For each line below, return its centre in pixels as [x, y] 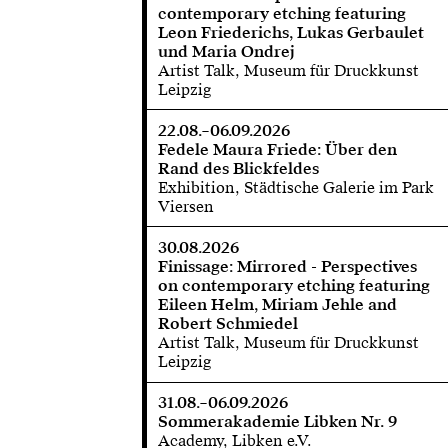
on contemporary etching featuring [293, 286]
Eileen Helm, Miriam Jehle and [277, 305]
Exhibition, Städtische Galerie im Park [295, 187]
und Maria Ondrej [226, 51]
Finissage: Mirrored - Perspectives [287, 267]
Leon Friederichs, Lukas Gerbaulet [290, 32]
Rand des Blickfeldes [238, 168]
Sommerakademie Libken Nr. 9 [277, 422]
